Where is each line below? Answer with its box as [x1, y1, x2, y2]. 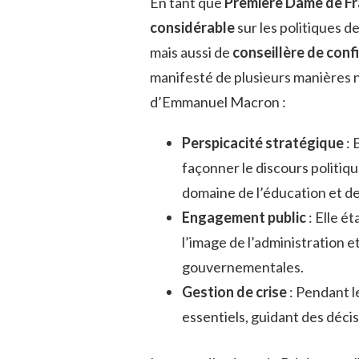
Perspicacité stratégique [182, 134, 346, 152]
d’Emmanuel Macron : [150, 93, 286, 111]
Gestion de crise [182, 283, 289, 301]
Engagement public [182, 208, 309, 227]
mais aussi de [150, 43, 232, 62]
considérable [150, 18, 235, 37]
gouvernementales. [182, 258, 304, 276]
